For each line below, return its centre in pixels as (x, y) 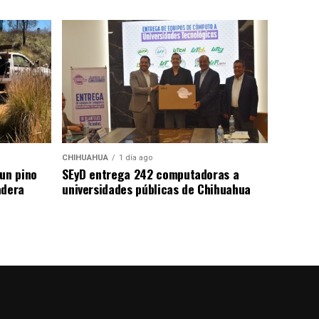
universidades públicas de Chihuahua (156, 189)
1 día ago (136, 158)
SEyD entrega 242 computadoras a (151, 174)
